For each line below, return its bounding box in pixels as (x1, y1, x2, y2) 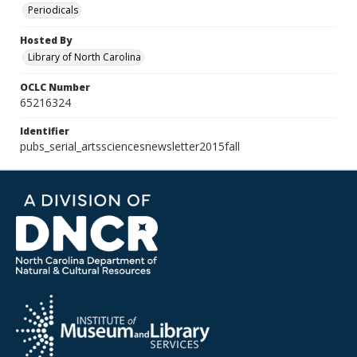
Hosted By (20, 33, 72, 47)
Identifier (20, 124, 69, 138)
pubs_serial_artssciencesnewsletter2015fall (20, 139, 240, 154)
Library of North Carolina (28, 50, 141, 64)
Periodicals (28, 3, 78, 17)
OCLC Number (20, 80, 90, 94)
